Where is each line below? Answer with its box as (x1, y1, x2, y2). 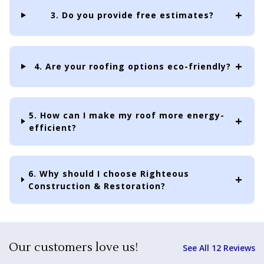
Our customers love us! (9, 239, 138, 255)
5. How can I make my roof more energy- (29, 109, 225, 121)
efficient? (29, 121, 77, 133)
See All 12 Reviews (183, 242, 255, 253)
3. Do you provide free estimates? (51, 9, 214, 21)
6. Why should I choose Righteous (28, 167, 189, 179)
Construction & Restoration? (28, 180, 166, 192)
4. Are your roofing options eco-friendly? (34, 61, 231, 72)
